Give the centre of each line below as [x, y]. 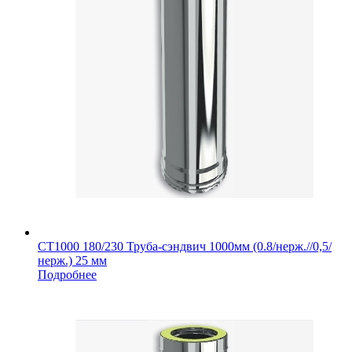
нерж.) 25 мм [72, 261]
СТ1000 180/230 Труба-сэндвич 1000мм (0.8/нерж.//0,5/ [185, 247]
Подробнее [67, 275]
